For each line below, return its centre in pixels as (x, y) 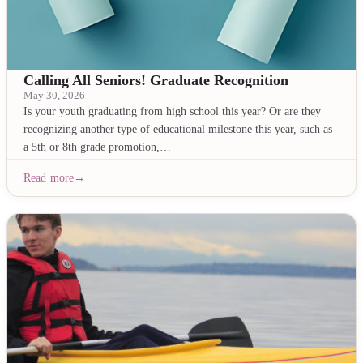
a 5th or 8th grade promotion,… (97, 147)
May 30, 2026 (54, 96)
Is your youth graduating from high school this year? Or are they (172, 111)
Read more (49, 177)
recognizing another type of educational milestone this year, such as (178, 129)
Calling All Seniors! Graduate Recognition (156, 80)
